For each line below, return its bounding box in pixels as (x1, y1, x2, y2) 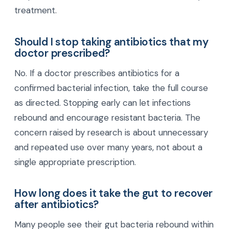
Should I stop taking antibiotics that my (14, 34, 209, 49)
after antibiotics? (14, 197, 99, 212)
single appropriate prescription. (14, 156, 136, 168)
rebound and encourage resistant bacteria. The (14, 111, 200, 123)
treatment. (14, 5, 57, 16)
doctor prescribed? (14, 45, 110, 60)
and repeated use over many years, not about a (14, 141, 202, 153)
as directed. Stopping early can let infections (14, 97, 191, 108)
